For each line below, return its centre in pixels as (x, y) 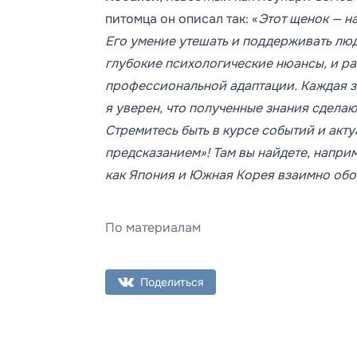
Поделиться (172, 282)
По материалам (153, 227)
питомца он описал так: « (182, 18)
